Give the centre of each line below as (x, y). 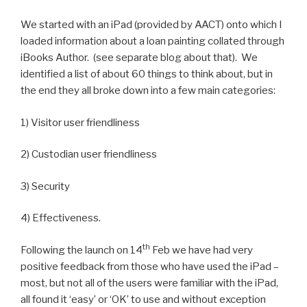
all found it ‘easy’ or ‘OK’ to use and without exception (143, 299)
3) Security (45, 186)
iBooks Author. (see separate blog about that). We (139, 58)
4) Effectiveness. (61, 218)
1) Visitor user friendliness (80, 122)
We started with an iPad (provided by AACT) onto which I (151, 25)
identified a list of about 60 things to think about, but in (147, 74)
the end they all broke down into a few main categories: (148, 90)
